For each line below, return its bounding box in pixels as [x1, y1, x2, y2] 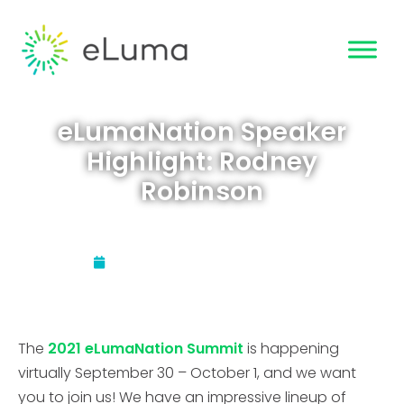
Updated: [115, 252, 182, 272]
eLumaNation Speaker [57, 115, 347, 150]
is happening [243, 338, 339, 359]
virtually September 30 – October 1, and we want [18, 363, 356, 383]
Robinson [140, 174, 264, 209]
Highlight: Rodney [86, 144, 318, 179]
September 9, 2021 [185, 252, 312, 272]
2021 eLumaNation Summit [48, 338, 243, 359]
